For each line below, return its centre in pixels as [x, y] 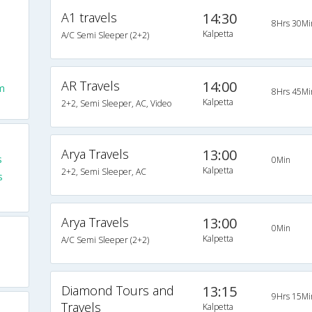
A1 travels [89, 17]
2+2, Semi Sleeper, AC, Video [116, 103]
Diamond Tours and [117, 290]
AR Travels [90, 86]
